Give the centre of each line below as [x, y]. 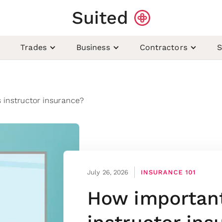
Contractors [163, 47]
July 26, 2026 [108, 172]
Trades [33, 47]
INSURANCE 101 [168, 172]
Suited [100, 18]
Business [93, 47]
